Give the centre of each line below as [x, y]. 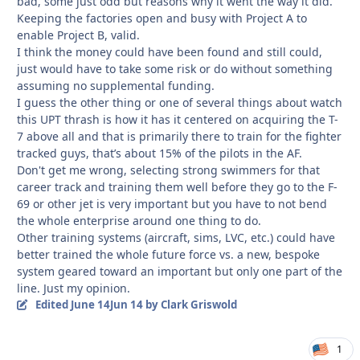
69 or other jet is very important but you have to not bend [172, 204]
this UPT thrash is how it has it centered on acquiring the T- [178, 120]
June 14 [90, 305]
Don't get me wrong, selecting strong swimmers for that [168, 170]
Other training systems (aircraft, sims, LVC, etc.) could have [176, 238]
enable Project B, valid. [78, 35]
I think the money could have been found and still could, [170, 52]
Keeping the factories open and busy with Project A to [162, 18]
